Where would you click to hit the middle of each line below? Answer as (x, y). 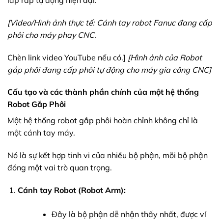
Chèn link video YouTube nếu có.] (68, 57)
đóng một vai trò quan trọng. (60, 168)
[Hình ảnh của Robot (165, 57)
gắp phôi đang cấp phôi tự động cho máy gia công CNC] (109, 69)
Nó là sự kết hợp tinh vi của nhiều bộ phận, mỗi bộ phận (108, 155)
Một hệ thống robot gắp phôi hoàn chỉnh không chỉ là (103, 121)
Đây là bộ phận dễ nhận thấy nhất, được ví (129, 214)
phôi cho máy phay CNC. (52, 35)
